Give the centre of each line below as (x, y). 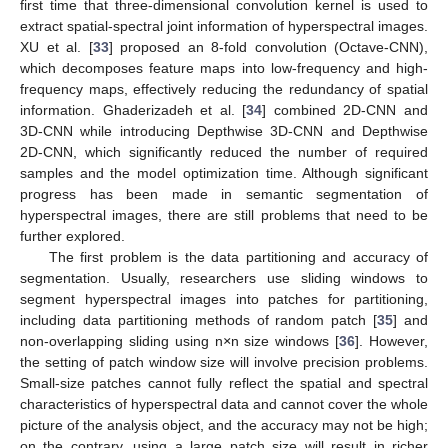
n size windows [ (285, 340)
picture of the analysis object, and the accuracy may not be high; (224, 424)
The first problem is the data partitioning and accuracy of (238, 256)
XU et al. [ (56, 46)
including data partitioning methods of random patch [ (199, 319)
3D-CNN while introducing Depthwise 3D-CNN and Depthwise (224, 130)
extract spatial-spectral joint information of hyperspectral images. (224, 25)
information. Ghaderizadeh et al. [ (133, 109)
